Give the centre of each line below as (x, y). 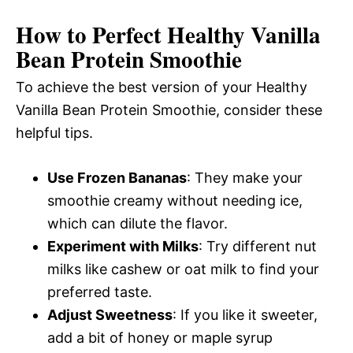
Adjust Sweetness (110, 314)
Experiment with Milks (123, 246)
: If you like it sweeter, (245, 314)
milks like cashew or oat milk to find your (183, 269)
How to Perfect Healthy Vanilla (168, 34)
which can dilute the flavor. (137, 223)
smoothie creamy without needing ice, (175, 200)
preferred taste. (100, 292)
